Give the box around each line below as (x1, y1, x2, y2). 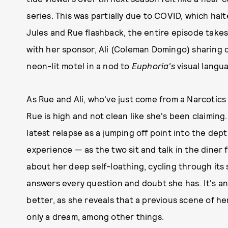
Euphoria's (131, 61, 175, 71)
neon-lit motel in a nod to (26, 61, 132, 71)
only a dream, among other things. (26, 211, 164, 221)
